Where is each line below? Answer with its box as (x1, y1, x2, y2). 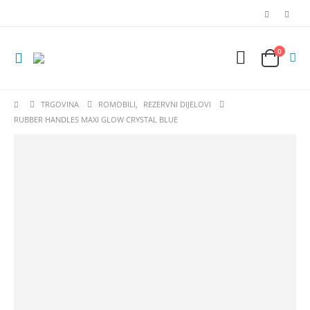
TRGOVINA (41, 99, 80, 109)
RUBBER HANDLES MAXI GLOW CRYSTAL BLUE (14, 114, 178, 125)
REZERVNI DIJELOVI (143, 99, 212, 109)
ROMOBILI (98, 99, 136, 109)
